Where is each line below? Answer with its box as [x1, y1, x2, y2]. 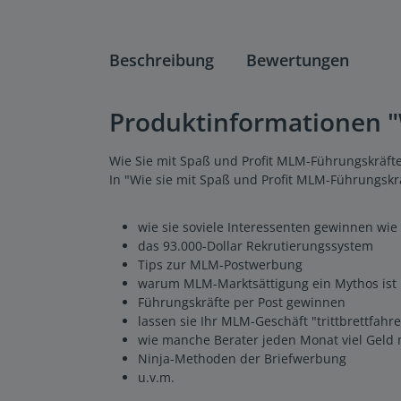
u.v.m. [138, 368, 175, 386]
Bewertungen [246, 48, 349, 71]
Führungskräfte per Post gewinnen [138, 293, 346, 311]
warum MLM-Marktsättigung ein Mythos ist [138, 274, 397, 292]
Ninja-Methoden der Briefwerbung [138, 349, 346, 367]
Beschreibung [109, 48, 214, 71]
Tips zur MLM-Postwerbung [138, 255, 303, 273]
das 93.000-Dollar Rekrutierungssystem [138, 236, 373, 254]
